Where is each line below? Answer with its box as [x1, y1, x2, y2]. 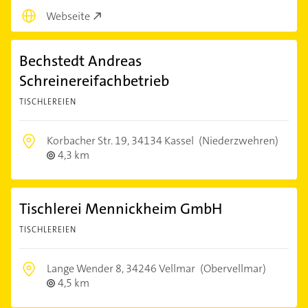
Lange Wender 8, [47, 261, 126, 276]
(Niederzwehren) [197, 133, 278, 148]
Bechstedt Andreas [19, 51, 142, 71]
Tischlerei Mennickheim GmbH [19, 199, 222, 219]
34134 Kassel [131, 133, 194, 148]
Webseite [46, 9, 90, 24]
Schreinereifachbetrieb [19, 71, 169, 91]
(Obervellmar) [198, 261, 266, 276]
